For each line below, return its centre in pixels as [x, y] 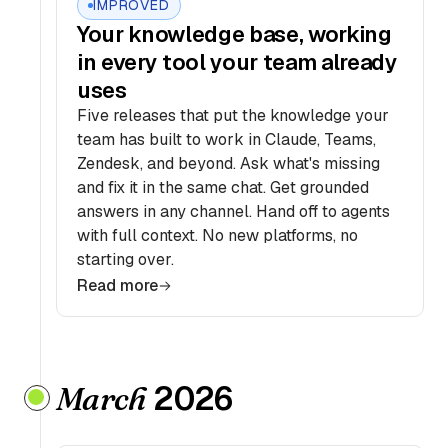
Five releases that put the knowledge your [233, 115]
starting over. [125, 259]
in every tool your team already [237, 62]
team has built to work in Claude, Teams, [226, 139]
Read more [117, 285]
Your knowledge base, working [234, 34]
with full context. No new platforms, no [217, 235]
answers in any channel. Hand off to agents [233, 211]
